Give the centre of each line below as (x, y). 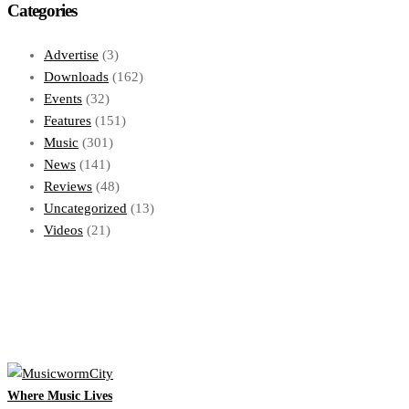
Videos (63, 231)
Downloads (76, 77)
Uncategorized (85, 209)
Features (68, 121)
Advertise (71, 55)
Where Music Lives (60, 396)
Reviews (68, 187)
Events (63, 99)
